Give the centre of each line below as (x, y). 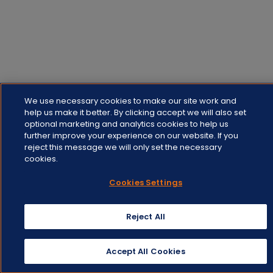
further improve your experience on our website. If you (131, 136)
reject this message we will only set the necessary (123, 147)
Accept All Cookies (146, 251)
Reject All (146, 217)
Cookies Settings (146, 183)
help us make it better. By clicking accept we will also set (135, 112)
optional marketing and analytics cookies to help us (126, 124)
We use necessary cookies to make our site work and (130, 101)
